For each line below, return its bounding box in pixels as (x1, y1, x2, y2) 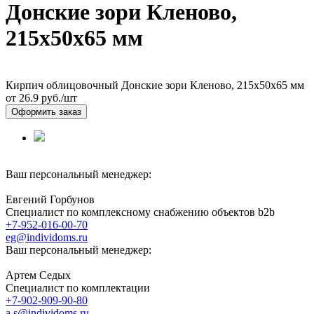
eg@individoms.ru (6, 231, 88, 243)
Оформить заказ (11, 106, 81, 117)
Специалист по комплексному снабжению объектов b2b (6, 205, 275, 218)
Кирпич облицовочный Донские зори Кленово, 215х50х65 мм (6, 78, 304, 91)
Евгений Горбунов (6, 193, 95, 205)
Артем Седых (6, 268, 71, 281)
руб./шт (39, 91, 77, 104)
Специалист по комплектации (6, 281, 150, 294)
